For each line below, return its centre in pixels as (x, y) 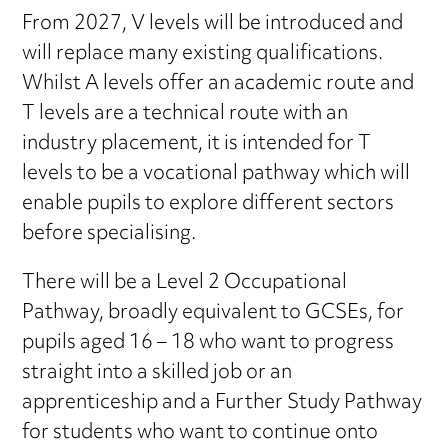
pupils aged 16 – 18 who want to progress (208, 344)
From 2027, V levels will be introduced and (213, 25)
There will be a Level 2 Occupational (185, 284)
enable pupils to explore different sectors (208, 205)
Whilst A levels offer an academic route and (218, 85)
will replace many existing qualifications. (205, 55)
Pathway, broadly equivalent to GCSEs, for (213, 314)
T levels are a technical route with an (185, 115)
